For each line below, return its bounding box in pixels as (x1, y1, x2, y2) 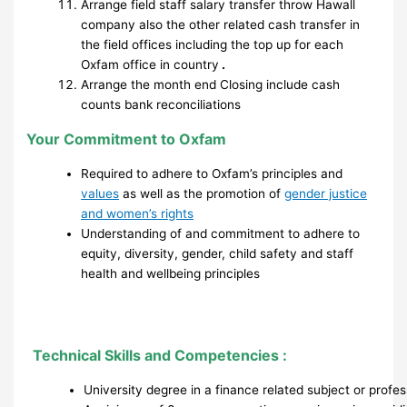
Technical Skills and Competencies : (33, 345, 288, 364)
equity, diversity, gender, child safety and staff (81, 245, 354, 261)
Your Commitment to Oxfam (26, 129, 227, 148)
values (81, 185, 120, 201)
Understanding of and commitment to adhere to (81, 225, 361, 241)
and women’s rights (81, 205, 194, 221)
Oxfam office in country (81, 56, 220, 72)
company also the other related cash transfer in (81, 16, 361, 32)
